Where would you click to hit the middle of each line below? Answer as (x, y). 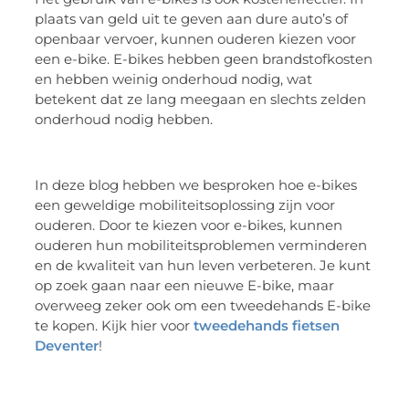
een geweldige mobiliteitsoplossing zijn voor (185, 205)
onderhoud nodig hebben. (124, 119)
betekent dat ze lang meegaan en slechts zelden (201, 99)
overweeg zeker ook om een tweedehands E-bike (203, 306)
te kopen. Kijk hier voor (115, 326)
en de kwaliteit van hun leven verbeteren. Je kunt (203, 266)
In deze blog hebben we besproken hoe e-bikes (196, 185)
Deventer (67, 346)
